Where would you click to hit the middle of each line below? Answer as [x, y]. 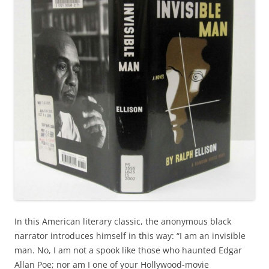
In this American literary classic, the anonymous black [123, 222]
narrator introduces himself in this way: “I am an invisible [130, 236]
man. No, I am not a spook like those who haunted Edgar [128, 250]
